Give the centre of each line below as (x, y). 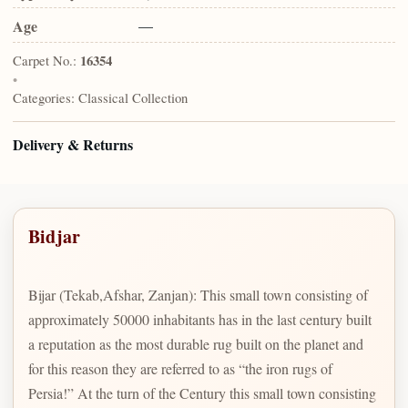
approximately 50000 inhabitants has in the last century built (200, 319)
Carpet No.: (45, 61)
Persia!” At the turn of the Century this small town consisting (202, 393)
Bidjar (55, 236)
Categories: (44, 98)
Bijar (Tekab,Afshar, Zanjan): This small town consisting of (198, 294)
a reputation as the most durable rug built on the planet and (196, 343)
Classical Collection (133, 98)
